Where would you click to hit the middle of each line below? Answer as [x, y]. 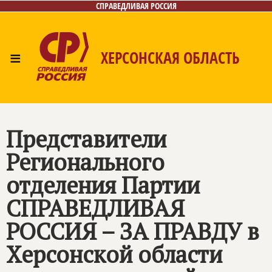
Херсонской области [114, 254]
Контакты [233, 113]
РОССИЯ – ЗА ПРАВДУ [124, 231]
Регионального [85, 162]
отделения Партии [103, 185]
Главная [35, 113]
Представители [86, 139]
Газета [179, 113]
